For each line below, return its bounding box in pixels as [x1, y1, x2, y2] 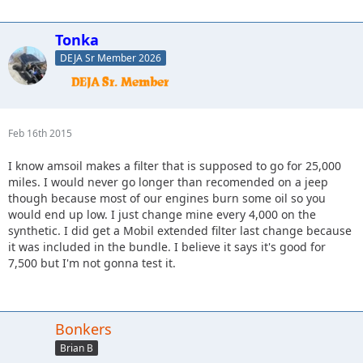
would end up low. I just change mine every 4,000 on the [8, 207, 316, 223]
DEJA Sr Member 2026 [60, 51, 161, 66]
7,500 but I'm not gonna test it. [8, 255, 176, 271]
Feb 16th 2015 [8, 126, 72, 141]
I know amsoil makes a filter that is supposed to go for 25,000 [8, 158, 341, 174]
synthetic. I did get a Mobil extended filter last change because [8, 223, 352, 239]
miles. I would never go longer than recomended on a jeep [8, 174, 328, 190]
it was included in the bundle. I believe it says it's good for [8, 239, 326, 255]
